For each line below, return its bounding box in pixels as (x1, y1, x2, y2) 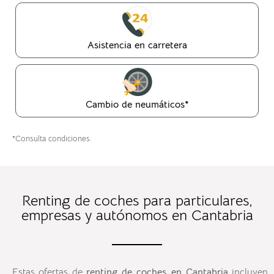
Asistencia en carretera (87, 39, 187, 51)
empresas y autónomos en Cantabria (21, 206, 253, 224)
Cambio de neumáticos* (85, 98, 189, 111)
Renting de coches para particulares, (21, 191, 253, 210)
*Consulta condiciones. (12, 133, 94, 144)
